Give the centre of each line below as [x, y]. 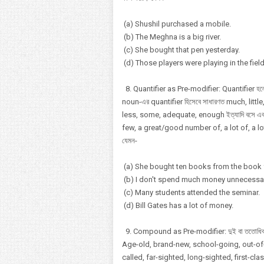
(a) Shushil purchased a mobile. [176, 24]
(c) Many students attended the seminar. [191, 192]
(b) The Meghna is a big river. [171, 37]
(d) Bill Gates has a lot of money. [178, 205]
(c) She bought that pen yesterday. [181, 50]
